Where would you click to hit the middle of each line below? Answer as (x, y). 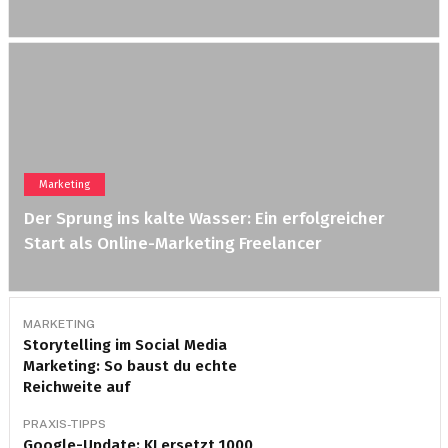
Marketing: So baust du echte (129, 366)
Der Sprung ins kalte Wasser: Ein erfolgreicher (204, 218)
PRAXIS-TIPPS (64, 424)
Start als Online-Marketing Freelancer (172, 243)
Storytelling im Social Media (124, 345)
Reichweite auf (76, 387)
